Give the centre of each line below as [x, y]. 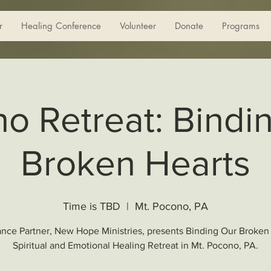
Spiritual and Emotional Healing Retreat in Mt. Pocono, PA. [135, 245]
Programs [241, 26]
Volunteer [138, 26]
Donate [189, 26]
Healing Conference [61, 26]
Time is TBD [92, 206]
